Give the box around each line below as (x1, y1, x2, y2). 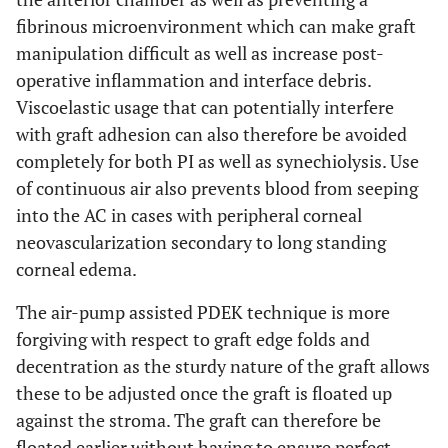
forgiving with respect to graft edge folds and (16, 326, 370, 351)
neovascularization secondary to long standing (16, 229, 386, 254)
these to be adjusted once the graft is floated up (16, 380, 392, 405)
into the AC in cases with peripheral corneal (16, 202, 362, 227)
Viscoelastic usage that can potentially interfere (16, 94, 394, 119)
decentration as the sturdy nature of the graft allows (16, 353, 430, 378)
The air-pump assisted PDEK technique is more (16, 299, 390, 324)
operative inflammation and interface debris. (16, 67, 371, 92)
